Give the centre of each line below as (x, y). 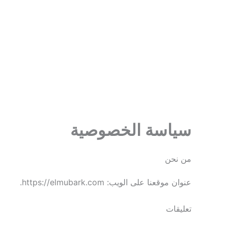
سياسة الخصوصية (131, 130)
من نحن (178, 159)
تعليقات (179, 208)
